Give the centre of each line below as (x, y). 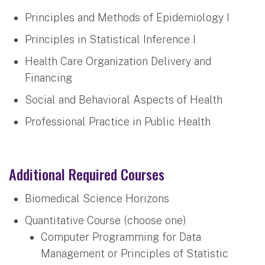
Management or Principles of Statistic (135, 254)
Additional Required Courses (87, 174)
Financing (49, 78)
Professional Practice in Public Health (118, 122)
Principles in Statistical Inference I (110, 40)
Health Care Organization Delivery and (118, 62)
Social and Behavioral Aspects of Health (124, 100)
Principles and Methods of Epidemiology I (127, 18)
